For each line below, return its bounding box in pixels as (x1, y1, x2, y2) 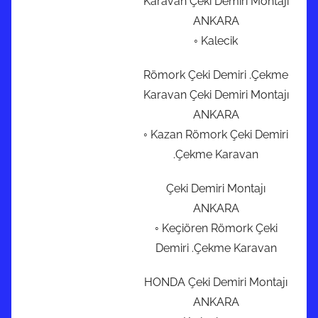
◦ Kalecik (194, 34, 238, 48)
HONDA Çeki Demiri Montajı (144, 275, 287, 290)
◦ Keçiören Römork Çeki (154, 221, 278, 236)
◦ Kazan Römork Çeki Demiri (143, 128, 288, 142)
